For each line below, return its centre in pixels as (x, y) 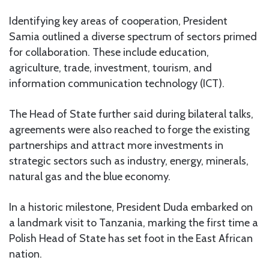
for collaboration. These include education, (109, 52)
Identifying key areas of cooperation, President (118, 21)
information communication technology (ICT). (117, 83)
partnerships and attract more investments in (116, 145)
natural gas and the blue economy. (90, 176)
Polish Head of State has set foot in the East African (131, 238)
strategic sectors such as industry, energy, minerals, (129, 161)
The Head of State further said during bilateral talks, (131, 114)
